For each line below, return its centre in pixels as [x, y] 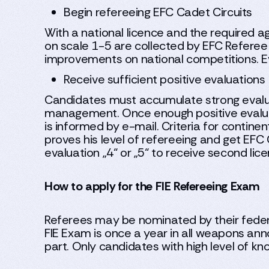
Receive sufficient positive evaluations [165, 79]
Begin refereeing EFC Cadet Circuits [158, 12]
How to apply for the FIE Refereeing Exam [152, 186]
